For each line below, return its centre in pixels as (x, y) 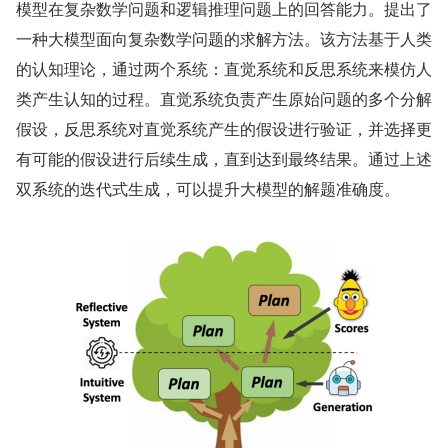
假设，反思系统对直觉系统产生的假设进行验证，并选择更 (224, 128)
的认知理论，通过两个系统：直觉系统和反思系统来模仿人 (224, 68)
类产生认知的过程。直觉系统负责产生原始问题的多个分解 (224, 98)
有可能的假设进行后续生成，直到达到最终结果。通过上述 (224, 158)
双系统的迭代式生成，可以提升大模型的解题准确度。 (208, 188)
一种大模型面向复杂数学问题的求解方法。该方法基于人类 (224, 38)
